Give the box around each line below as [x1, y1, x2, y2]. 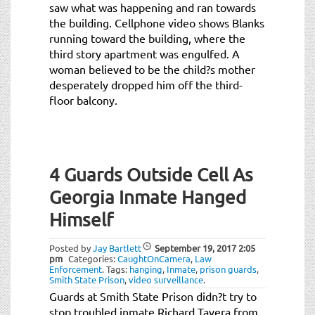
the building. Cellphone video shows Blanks [49, 15, 264, 30]
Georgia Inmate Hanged [49, 186, 246, 208]
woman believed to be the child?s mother [49, 61, 255, 76]
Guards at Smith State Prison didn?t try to [49, 288, 257, 303]
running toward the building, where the [49, 30, 245, 45]
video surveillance [129, 273, 203, 285]
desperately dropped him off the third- [49, 77, 243, 91]
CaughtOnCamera [117, 252, 191, 264]
